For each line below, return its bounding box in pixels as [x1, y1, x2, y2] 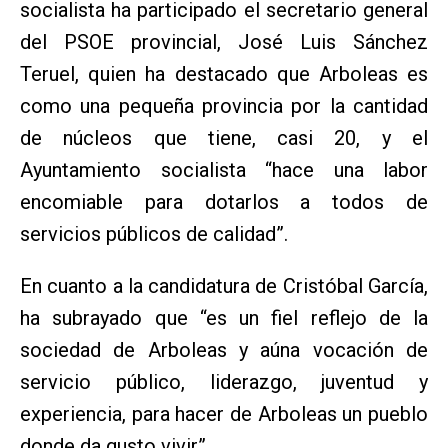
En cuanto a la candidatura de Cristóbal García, [20, 274, 428, 299]
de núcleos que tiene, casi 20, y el [20, 126, 428, 151]
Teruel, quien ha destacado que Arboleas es [20, 62, 428, 87]
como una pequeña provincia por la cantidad [20, 94, 428, 119]
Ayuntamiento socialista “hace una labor [20, 158, 428, 183]
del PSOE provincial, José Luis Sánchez [20, 30, 428, 55]
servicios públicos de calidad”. [20, 222, 288, 247]
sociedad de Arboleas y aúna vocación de [20, 338, 428, 363]
